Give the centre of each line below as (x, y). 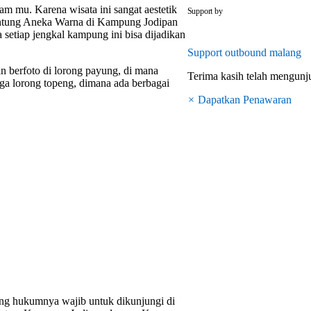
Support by (205, 11)
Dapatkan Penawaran (244, 99)
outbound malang (263, 52)
